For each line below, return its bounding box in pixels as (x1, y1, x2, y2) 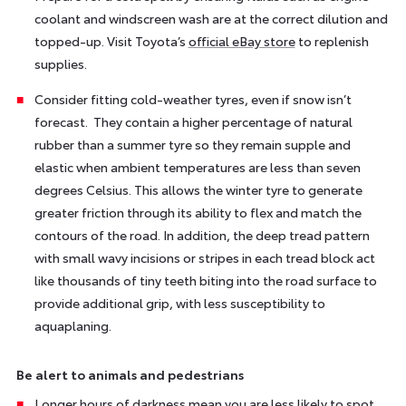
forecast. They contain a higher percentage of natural (34, 111, 353, 130)
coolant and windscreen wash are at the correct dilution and (34, 8, 388, 27)
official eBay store (188, 31, 295, 50)
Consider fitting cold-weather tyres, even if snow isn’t (34, 89, 352, 108)
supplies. (34, 53, 87, 72)
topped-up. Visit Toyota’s (34, 31, 188, 50)
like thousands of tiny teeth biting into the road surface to (34, 270, 377, 289)
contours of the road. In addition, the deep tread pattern (34, 225, 370, 244)
